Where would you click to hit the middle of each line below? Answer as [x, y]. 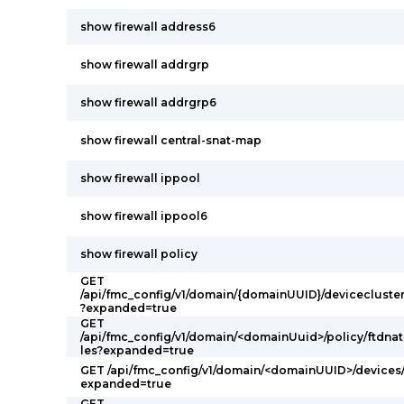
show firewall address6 [148, 27]
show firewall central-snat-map [171, 140]
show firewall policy [139, 254]
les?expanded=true [137, 350]
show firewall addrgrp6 [148, 102]
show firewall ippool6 [144, 216]
